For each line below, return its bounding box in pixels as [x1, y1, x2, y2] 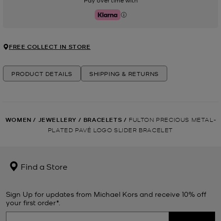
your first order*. [6, 198, 60, 207]
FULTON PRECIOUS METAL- [129, 115, 217, 123]
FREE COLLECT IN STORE [9, 42, 91, 51]
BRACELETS [83, 115, 122, 124]
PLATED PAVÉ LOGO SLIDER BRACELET [47, 126, 174, 134]
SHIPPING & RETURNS [89, 70, 159, 78]
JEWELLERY [38, 115, 76, 124]
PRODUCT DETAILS [11, 70, 73, 78]
